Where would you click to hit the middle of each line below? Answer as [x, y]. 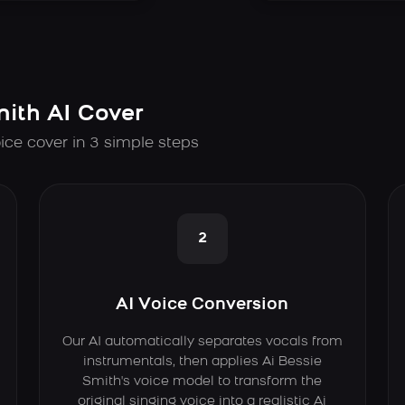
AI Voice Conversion [202, 305]
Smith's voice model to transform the [202, 381]
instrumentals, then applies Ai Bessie [202, 362]
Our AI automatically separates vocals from [202, 342]
